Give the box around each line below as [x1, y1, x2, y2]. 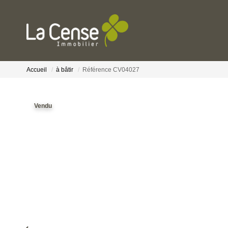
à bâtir [56, 66, 73, 74]
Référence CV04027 [82, 66, 139, 74]
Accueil [26, 66, 47, 74]
